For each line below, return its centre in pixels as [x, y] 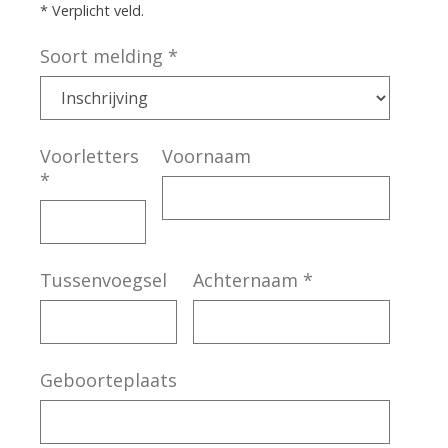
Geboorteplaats [108, 380]
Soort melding [101, 56]
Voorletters [89, 156]
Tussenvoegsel [103, 280]
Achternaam [245, 280]
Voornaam [206, 156]
